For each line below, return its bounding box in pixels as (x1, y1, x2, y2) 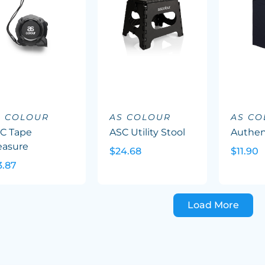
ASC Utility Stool (109, 127, 185, 138)
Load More (187, 199, 239, 211)
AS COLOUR (109, 112, 171, 122)
